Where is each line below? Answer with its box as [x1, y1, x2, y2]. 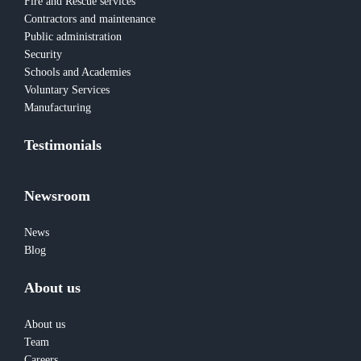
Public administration [23, 31, 122, 44]
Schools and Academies [23, 66, 131, 79]
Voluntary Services [23, 84, 110, 97]
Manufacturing [23, 102, 91, 114]
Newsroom [23, 187, 90, 204]
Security [23, 48, 62, 61]
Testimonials [23, 136, 102, 153]
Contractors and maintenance [23, 13, 156, 26]
